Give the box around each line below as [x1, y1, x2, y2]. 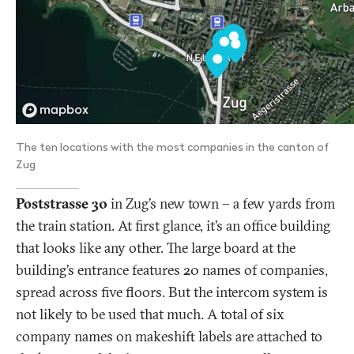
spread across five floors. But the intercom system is [16, 283, 328, 302]
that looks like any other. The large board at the [16, 239, 296, 258]
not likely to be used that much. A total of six [16, 305, 284, 324]
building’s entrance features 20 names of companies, [16, 261, 328, 280]
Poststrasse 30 [16, 194, 107, 213]
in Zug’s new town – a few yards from [107, 194, 335, 213]
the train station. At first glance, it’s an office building [16, 217, 330, 235]
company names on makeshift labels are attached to [16, 327, 322, 346]
